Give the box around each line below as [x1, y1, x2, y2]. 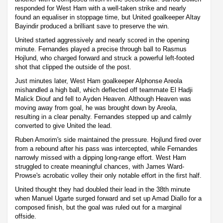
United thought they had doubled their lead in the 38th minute [15, 185, 190, 193]
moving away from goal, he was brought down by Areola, [15, 104, 177, 111]
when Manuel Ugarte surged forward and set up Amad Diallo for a [15, 194, 202, 202]
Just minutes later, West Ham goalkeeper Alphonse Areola [15, 77, 182, 85]
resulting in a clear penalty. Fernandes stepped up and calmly [15, 112, 192, 120]
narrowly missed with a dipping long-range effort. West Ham [15, 153, 186, 161]
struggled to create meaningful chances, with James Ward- [15, 162, 184, 170]
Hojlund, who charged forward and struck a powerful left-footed [15, 54, 194, 62]
